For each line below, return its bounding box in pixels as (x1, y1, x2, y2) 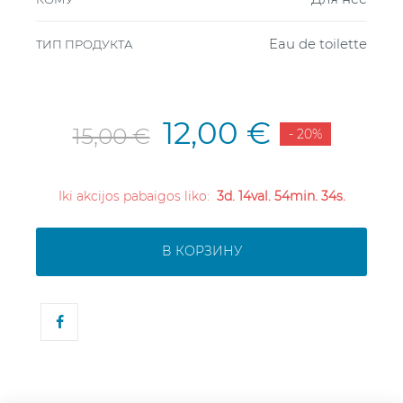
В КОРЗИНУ (161, 243, 242, 260)
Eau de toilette (269, 34, 367, 52)
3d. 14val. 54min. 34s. (216, 187, 345, 204)
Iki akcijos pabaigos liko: (58, 187, 217, 204)
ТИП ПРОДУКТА (36, 36, 133, 51)
